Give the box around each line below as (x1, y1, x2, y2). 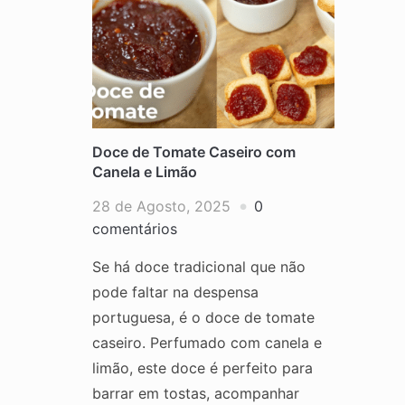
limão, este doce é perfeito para (92, 358, 313, 377)
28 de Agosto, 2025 (92, 196, 231, 215)
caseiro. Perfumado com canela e (92, 333, 322, 352)
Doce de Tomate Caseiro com (92, 142, 296, 161)
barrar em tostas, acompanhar (92, 383, 299, 402)
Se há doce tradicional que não (92, 257, 306, 276)
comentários (92, 219, 177, 238)
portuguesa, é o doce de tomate (92, 307, 315, 326)
